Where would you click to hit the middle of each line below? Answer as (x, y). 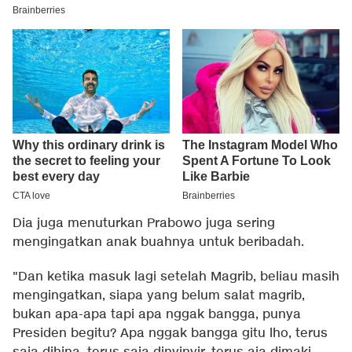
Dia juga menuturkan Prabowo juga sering (144, 224)
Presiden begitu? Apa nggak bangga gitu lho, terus (170, 334)
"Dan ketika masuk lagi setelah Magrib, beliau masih (176, 277)
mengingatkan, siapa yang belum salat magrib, (159, 296)
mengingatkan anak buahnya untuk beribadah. (158, 243)
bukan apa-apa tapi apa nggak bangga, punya (157, 315)
